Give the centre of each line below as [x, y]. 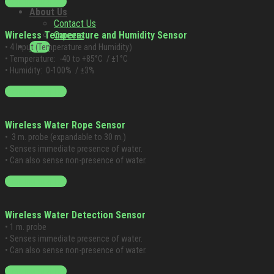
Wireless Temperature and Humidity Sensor [96, 35]
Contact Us [75, 24]
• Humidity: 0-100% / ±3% [50, 71]
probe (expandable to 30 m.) [76, 138]
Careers [69, 35]
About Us [48, 12]
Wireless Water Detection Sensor [75, 215]
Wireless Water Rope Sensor [65, 125]
